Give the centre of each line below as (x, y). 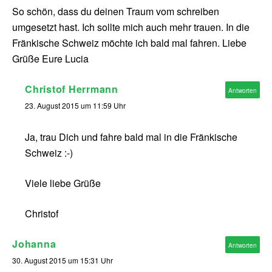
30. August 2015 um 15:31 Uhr (63, 260)
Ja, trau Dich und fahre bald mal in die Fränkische (131, 137)
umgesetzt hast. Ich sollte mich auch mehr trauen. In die (131, 27)
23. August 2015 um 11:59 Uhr (75, 106)
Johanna (34, 244)
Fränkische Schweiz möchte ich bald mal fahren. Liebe (129, 43)
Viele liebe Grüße (63, 183)
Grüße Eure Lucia (50, 59)
